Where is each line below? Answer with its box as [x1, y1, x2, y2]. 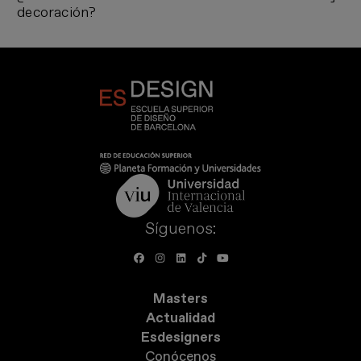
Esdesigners [140, 329, 221, 346]
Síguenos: [145, 218, 216, 239]
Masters [153, 290, 208, 308]
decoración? [17, 2, 97, 22]
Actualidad [146, 309, 215, 327]
